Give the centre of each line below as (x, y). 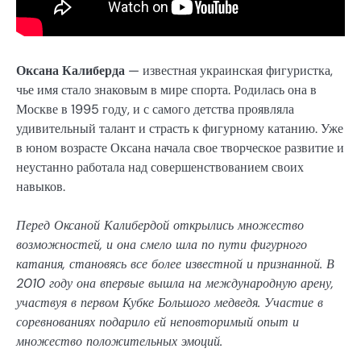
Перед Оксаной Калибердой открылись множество (160, 226)
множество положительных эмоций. (119, 342)
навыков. (41, 187)
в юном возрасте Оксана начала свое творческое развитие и (180, 148)
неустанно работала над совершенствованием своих (160, 168)
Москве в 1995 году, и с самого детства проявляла (155, 110)
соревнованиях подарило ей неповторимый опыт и (158, 322)
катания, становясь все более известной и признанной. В (175, 264)
